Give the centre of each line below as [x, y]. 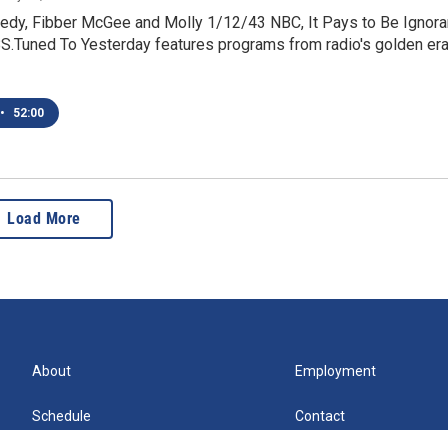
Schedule [61, 416]
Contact [320, 416]
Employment [336, 371]
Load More [44, 219]
